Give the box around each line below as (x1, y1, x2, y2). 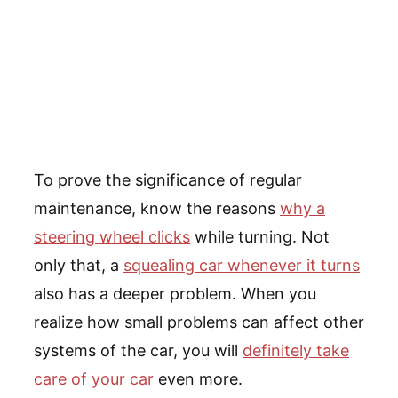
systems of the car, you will (34, 340, 243, 360)
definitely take (243, 340, 349, 360)
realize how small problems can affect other (34, 312, 364, 331)
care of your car (34, 369, 154, 388)
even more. (154, 369, 243, 388)
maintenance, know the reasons (34, 198, 280, 218)
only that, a (34, 255, 123, 275)
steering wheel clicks (34, 227, 190, 246)
